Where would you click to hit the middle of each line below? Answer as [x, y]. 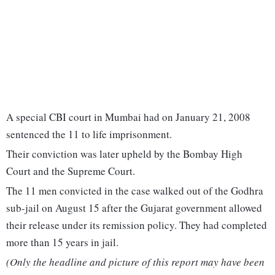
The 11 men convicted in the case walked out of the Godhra [135, 191]
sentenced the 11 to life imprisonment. [89, 134]
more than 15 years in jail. [62, 242]
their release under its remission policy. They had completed [137, 225]
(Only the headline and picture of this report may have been [135, 262]
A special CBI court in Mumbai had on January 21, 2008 [128, 117]
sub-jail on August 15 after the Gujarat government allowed [134, 208]
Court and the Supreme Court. [71, 171]
